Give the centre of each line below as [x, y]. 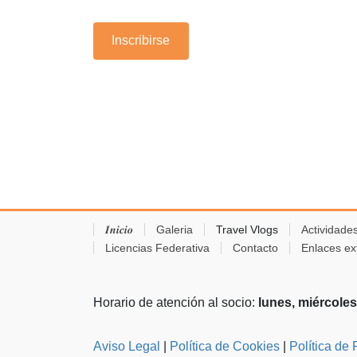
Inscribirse [141, 41]
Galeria [175, 229]
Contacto [255, 247]
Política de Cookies [225, 346]
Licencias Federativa [157, 247]
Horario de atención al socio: [176, 302]
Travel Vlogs [247, 229]
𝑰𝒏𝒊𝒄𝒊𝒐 [119, 229]
